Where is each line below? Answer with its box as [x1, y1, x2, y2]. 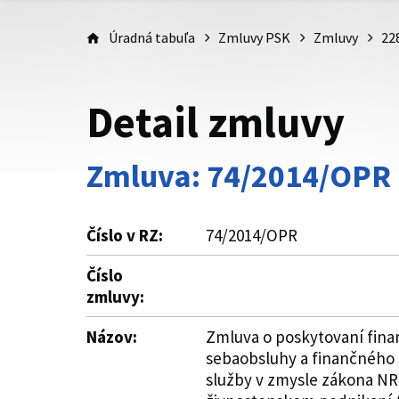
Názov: [86, 326, 137, 347]
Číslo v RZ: [86, 224, 163, 246]
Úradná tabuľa [109, 28, 195, 46]
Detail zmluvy [86, 95, 345, 149]
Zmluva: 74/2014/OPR [86, 156, 391, 196]
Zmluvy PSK [218, 28, 290, 46]
